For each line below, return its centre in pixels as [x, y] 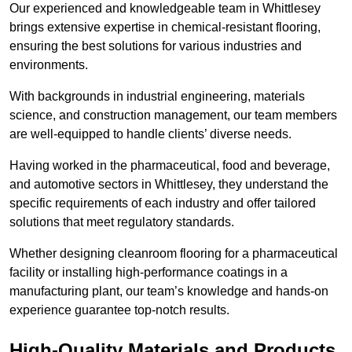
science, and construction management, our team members [173, 115]
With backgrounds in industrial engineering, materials [157, 97]
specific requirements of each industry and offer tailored [163, 203]
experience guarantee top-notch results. [119, 310]
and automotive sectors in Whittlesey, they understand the [169, 185]
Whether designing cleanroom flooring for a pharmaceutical [174, 254]
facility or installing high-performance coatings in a [148, 273]
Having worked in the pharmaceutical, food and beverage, [170, 166]
